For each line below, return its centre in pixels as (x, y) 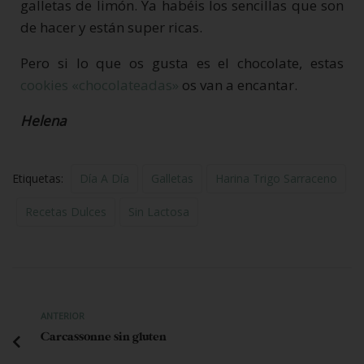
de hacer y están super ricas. (111, 27)
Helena (43, 120)
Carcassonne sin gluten (104, 336)
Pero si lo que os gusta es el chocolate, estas (182, 63)
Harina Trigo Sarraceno (276, 178)
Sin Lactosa (159, 211)
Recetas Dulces (66, 211)
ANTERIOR (63, 315)
